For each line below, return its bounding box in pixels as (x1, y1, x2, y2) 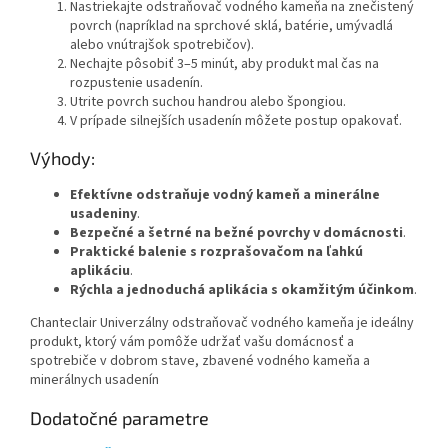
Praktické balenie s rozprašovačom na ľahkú (70, 241, 363, 262)
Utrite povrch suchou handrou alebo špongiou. (70, 91, 346, 112)
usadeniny (70, 203, 137, 224)
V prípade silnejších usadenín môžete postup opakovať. (70, 110, 402, 131)
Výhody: (30, 146, 95, 169)
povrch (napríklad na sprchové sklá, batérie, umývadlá (70, 15, 393, 36)
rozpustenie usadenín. (70, 72, 203, 93)
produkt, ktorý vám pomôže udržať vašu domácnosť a (30, 331, 354, 352)
